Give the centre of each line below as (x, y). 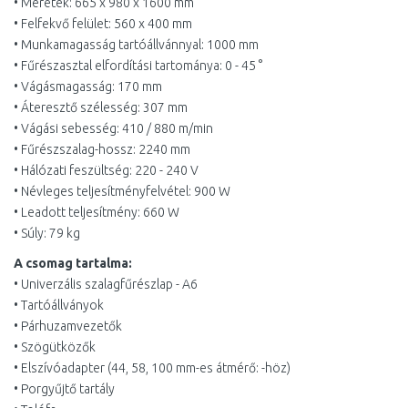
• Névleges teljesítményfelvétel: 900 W (122, 191)
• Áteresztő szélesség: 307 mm (101, 107)
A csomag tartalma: (73, 263)
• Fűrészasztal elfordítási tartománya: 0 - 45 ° (138, 66)
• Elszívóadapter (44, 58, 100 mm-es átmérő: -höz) (152, 368)
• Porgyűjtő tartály (64, 389)
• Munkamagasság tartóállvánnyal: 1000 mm (136, 45)
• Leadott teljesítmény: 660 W (97, 212)
